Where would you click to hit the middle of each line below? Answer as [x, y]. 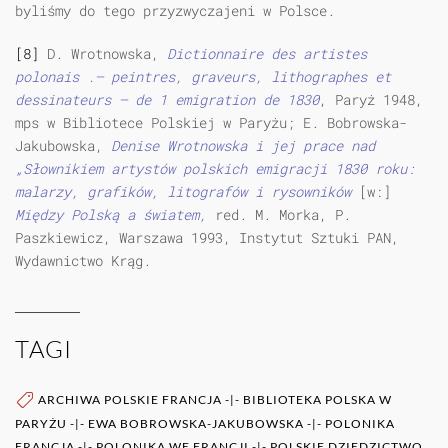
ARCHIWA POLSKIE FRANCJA [130, 399]
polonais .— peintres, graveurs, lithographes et [203, 77]
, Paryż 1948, [371, 100]
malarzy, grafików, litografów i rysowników [187, 192]
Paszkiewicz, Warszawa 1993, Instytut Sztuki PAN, [207, 238]
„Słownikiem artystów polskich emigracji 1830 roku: [215, 169]
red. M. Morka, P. [283, 215]
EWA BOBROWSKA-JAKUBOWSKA [196, 423]
